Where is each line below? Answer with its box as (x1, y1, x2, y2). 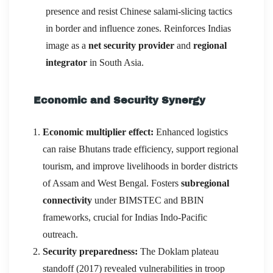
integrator (46, 57, 87, 68)
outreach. (43, 229, 78, 239)
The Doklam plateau (138, 246, 219, 257)
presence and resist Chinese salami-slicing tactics (46, 5, 232, 16)
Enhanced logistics (154, 126, 228, 137)
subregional (181, 177, 229, 188)
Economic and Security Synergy (34, 94, 205, 105)
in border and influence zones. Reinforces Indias (46, 23, 231, 34)
